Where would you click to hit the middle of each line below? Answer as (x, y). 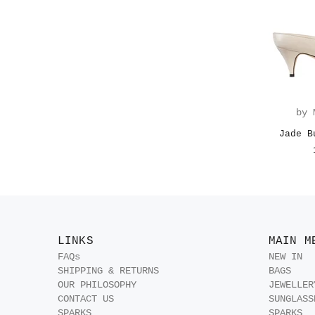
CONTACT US (86, 299)
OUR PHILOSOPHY (97, 285)
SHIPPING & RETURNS (108, 271)
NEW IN (285, 257)
